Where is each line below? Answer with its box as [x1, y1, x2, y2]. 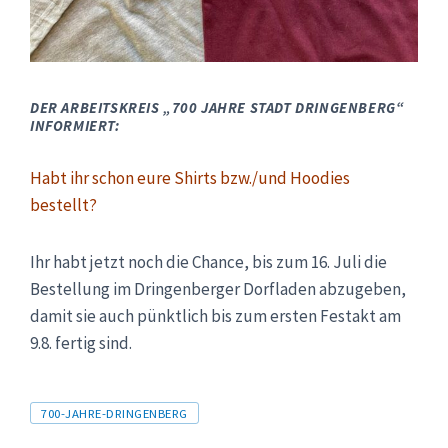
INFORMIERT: [30, 116, 120, 135]
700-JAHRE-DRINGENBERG [41, 405, 188, 421]
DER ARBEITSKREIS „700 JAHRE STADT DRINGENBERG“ [30, 98, 405, 117]
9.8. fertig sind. [30, 332, 132, 354]
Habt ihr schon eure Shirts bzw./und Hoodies [30, 167, 350, 189]
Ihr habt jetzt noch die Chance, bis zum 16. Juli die [30, 251, 387, 273]
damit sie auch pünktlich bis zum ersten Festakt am [30, 305, 401, 327]
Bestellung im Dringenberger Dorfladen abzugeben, [30, 278, 406, 300]
